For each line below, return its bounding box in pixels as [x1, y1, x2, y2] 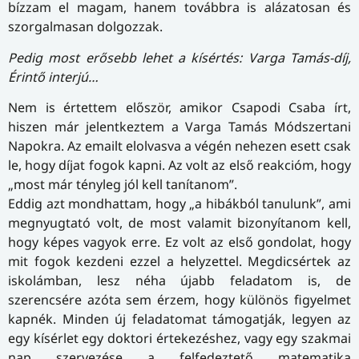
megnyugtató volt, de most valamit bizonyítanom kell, [8, 213, 351, 232]
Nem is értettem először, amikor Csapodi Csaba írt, [8, 98, 351, 116]
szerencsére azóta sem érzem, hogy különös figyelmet [8, 290, 351, 309]
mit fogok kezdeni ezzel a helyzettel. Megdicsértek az [8, 252, 351, 270]
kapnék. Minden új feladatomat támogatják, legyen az [8, 309, 351, 328]
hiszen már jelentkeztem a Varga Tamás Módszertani [8, 117, 351, 135]
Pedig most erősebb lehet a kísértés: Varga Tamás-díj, [8, 48, 351, 67]
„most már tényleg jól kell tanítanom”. [8, 175, 237, 193]
